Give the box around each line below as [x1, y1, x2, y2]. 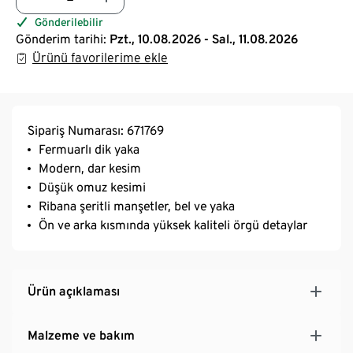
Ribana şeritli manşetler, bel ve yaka [39, 198, 235, 214]
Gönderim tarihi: [16, 31, 106, 46]
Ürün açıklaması [28, 283, 120, 299]
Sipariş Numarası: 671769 [28, 122, 164, 138]
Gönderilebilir [35, 15, 103, 28]
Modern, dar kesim [39, 160, 141, 176]
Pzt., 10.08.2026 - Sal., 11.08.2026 [110, 31, 298, 46]
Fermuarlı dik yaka [39, 141, 139, 157]
